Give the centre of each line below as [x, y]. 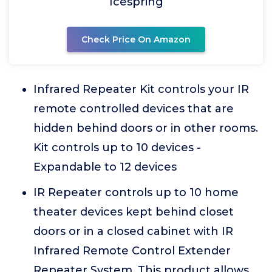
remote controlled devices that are [134, 109]
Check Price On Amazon [136, 39]
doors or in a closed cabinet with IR [133, 231]
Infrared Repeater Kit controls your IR [141, 89]
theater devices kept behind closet [134, 212]
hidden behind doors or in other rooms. [146, 128]
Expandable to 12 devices [105, 167]
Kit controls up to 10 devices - [117, 148]
